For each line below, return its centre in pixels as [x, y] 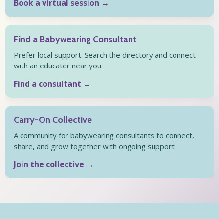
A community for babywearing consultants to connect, [104, 135]
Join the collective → [54, 164]
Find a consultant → [52, 83]
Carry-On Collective [53, 120]
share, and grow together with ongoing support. [95, 146]
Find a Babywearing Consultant [75, 39]
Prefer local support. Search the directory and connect [105, 55]
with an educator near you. [58, 65]
